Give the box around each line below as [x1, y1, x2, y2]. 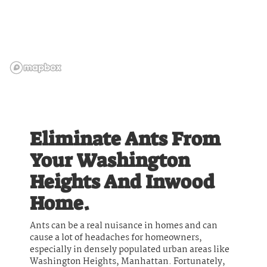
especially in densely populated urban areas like [30, 242, 229, 257]
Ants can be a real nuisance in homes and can [30, 218, 218, 233]
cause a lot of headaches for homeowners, [30, 230, 202, 245]
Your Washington [30, 147, 190, 173]
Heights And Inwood [30, 169, 215, 194]
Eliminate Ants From [30, 126, 221, 151]
